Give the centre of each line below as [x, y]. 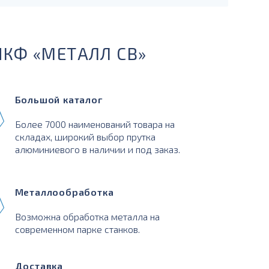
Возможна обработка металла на [87, 216]
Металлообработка [64, 192]
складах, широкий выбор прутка [85, 136]
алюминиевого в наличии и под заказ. [97, 149]
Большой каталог [59, 99]
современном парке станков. [77, 229]
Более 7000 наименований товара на [95, 124]
